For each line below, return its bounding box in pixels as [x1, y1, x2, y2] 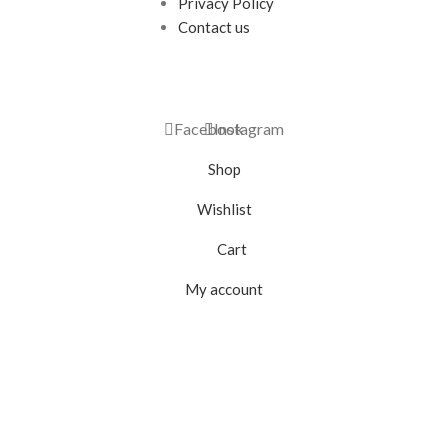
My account [185, 279, 263, 298]
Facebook [174, 119, 244, 139]
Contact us [177, 18, 250, 37]
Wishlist [196, 199, 252, 218]
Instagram [214, 119, 284, 139]
